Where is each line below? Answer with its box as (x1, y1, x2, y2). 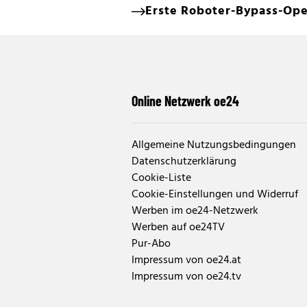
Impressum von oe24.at (132, 251, 241, 270)
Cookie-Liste (132, 169, 191, 188)
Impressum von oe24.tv (132, 268, 241, 286)
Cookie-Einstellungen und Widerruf (132, 186, 298, 204)
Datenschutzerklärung (132, 153, 236, 171)
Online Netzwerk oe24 (132, 93, 239, 110)
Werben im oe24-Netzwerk (132, 202, 258, 221)
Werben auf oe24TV (132, 219, 225, 237)
